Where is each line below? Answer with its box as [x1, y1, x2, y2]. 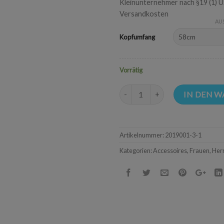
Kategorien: [119, 146, 153, 154]
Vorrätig [119, 66, 142, 74]
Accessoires [153, 146, 187, 154]
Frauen [189, 146, 209, 154]
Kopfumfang [119, 32, 155, 41]
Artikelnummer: [119, 130, 165, 139]
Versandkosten [119, 9, 168, 18]
